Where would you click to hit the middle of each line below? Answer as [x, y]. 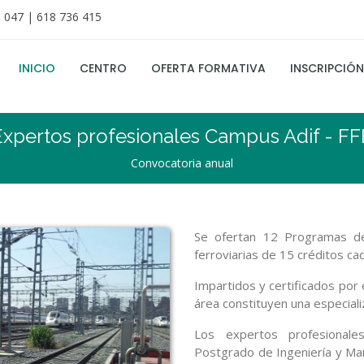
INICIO [37, 68]
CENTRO [103, 68]
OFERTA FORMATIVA [208, 68]
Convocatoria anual [182, 163]
